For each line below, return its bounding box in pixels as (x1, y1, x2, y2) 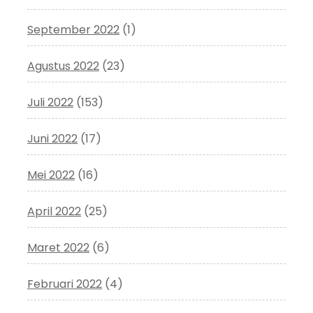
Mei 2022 (27, 166, 75, 183)
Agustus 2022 (27, 57, 99, 74)
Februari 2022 (27, 275, 102, 292)
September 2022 (27, 21, 119, 38)
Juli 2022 (27, 94, 73, 110)
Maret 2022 (27, 239, 89, 256)
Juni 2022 (27, 130, 78, 147)
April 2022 (27, 203, 81, 219)
